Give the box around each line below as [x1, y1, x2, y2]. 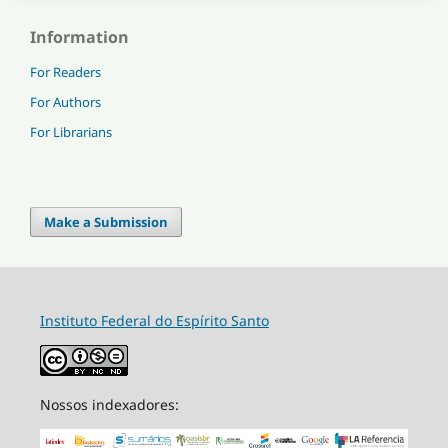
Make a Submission [44, 213, 169, 232]
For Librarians [30, 123, 112, 142]
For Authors [30, 93, 101, 112]
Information [30, 26, 129, 49]
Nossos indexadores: [39, 395, 179, 415]
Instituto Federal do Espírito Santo [39, 311, 269, 331]
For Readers [30, 63, 101, 82]
